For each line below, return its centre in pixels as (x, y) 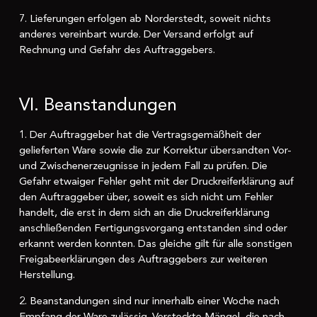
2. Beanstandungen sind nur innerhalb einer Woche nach (149, 300)
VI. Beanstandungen (98, 105)
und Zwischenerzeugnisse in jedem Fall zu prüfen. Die (143, 166)
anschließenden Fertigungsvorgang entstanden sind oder (153, 228)
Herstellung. (47, 275)
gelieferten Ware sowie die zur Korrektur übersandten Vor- (155, 150)
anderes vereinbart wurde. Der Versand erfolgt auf (136, 34)
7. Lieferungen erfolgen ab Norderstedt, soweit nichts (145, 19)
